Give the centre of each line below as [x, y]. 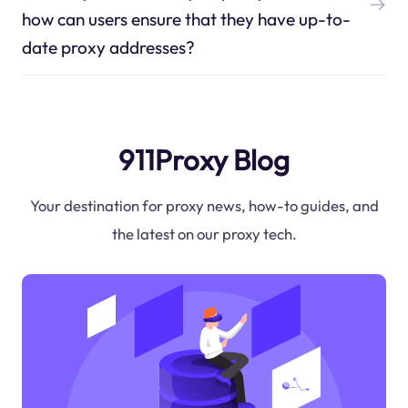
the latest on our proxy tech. [204, 234]
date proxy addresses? [108, 47]
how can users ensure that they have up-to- [186, 19]
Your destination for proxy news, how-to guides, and [204, 206]
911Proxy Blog [204, 159]
